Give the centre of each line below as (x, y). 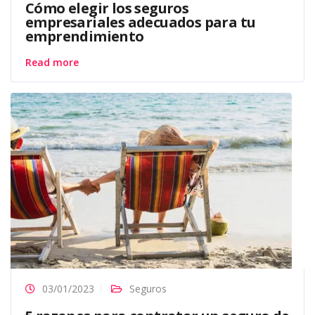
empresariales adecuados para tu (141, 22)
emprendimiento (85, 37)
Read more (52, 63)
